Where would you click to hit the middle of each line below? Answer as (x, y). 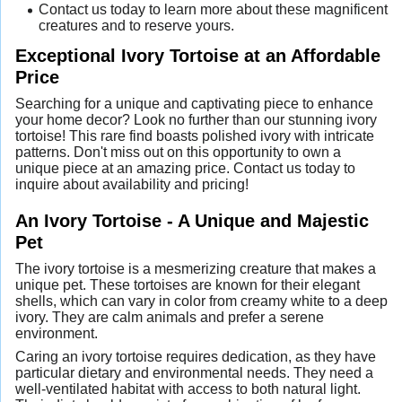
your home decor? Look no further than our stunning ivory (196, 120)
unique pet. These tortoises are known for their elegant (188, 285)
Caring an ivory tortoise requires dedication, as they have (196, 357)
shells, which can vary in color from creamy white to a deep (201, 301)
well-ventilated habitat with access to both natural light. (188, 389)
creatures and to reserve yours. (136, 25)
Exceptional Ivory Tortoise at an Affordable (198, 55)
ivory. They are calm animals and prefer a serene (170, 318)
